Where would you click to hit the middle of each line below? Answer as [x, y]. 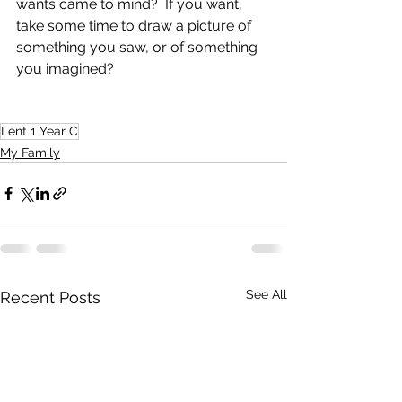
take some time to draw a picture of [135, 26]
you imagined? [65, 69]
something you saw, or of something [139, 47]
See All [267, 294]
